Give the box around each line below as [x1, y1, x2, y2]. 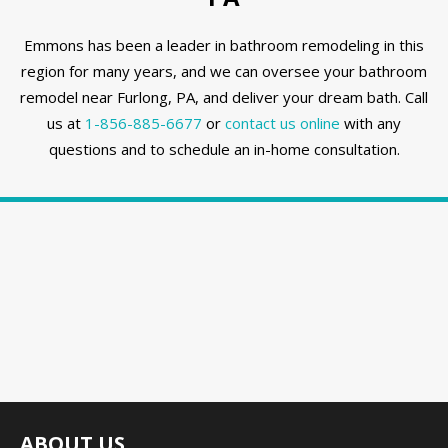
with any [340, 113, 401, 134]
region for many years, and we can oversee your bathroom [21, 61, 427, 82]
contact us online [225, 113, 340, 134]
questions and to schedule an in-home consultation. [48, 139, 400, 160]
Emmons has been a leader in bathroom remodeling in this [24, 35, 424, 56]
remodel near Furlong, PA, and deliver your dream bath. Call [20, 87, 428, 108]
